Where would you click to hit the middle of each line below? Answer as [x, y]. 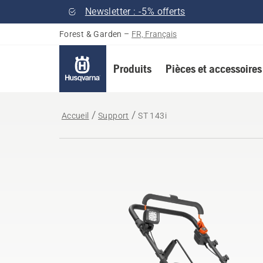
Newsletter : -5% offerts [135, 11]
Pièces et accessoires [213, 68]
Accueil [75, 116]
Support [114, 116]
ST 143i [153, 116]
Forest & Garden [90, 34]
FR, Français [154, 34]
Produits [132, 68]
